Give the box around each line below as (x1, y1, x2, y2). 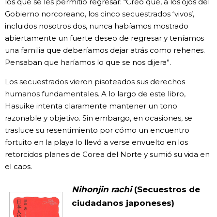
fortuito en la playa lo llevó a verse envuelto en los (5, 137, 188, 147)
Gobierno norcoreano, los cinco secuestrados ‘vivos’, (5, 9, 195, 18)
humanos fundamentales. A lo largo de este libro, (5, 89, 186, 98)
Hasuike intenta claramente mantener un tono (5, 101, 177, 110)
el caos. (5, 161, 32, 171)
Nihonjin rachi (72, 185, 134, 195)
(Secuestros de (134, 185, 200, 195)
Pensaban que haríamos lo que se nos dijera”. (5, 57, 171, 67)
